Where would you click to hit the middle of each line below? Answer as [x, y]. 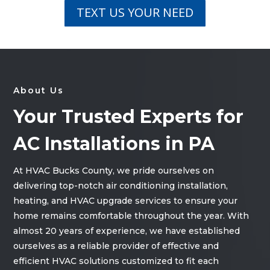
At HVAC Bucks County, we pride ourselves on [114, 171]
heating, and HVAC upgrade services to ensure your [126, 201]
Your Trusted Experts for [129, 117]
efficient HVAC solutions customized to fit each [116, 261]
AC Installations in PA [114, 144]
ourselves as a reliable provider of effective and [116, 246]
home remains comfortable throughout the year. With [131, 216]
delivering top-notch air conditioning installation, [121, 186]
